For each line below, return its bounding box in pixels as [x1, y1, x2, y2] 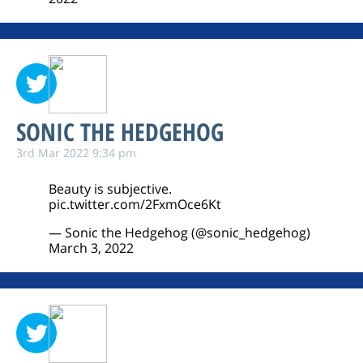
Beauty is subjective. [49, 180, 172, 198]
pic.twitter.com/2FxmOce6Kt [49, 195, 221, 213]
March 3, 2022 [49, 239, 134, 257]
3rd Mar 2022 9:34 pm [16, 145, 136, 160]
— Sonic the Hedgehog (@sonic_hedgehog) [49, 224, 310, 241]
